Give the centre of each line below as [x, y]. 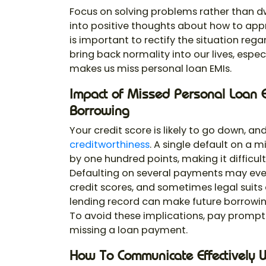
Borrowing [99, 111]
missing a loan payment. [129, 230]
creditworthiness [110, 145]
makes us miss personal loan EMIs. [151, 69]
